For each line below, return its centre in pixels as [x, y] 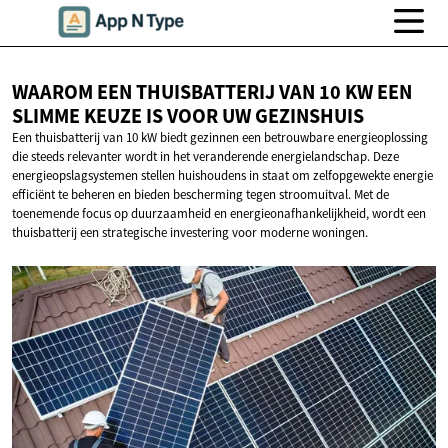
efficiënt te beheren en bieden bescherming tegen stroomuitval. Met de [200, 195]
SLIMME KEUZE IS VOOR [117, 116]
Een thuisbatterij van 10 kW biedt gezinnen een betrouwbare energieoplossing [220, 138]
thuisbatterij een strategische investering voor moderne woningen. [190, 233]
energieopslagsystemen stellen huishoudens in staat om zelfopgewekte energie [222, 176]
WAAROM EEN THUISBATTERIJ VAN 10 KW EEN [212, 92]
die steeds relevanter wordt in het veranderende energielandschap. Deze [205, 157]
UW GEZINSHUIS [293, 116]
